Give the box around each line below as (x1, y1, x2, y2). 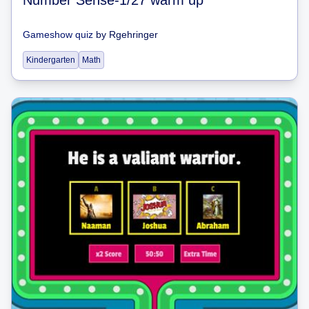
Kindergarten (26, 54, 75, 65)
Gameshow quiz (23, 28, 93, 40)
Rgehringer (109, 28, 158, 40)
